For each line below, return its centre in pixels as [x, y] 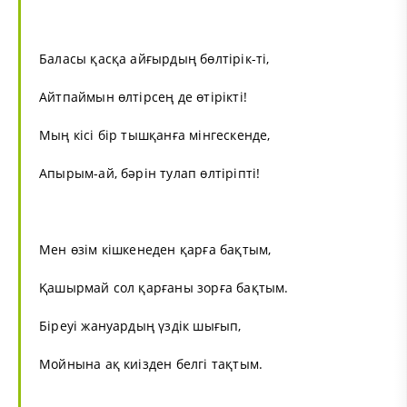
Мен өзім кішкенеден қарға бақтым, [155, 249]
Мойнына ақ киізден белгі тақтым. [151, 363]
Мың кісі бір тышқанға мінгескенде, [155, 134]
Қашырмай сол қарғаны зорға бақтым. [164, 287]
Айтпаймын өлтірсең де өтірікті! [143, 96]
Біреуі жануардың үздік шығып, [140, 325]
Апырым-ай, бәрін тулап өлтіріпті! [150, 173]
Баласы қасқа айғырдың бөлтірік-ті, [154, 58]
